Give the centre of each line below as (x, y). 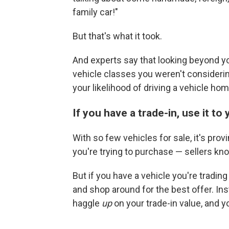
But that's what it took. (117, 36)
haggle (87, 203)
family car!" (95, 12)
